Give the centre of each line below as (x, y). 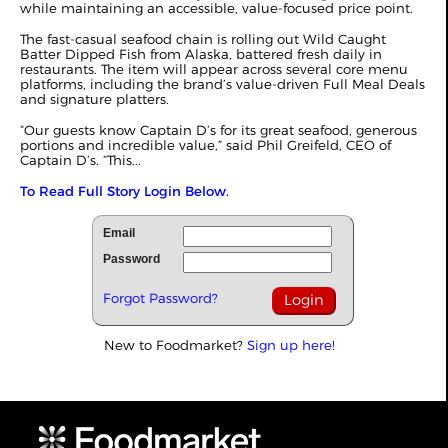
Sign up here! (291, 344)
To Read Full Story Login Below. (124, 190)
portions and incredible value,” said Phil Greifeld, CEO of (205, 144)
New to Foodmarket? (175, 344)
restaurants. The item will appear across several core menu (214, 68)
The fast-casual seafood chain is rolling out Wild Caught (203, 38)
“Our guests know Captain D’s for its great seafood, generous (218, 129)
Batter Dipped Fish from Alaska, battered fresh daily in (201, 53)
